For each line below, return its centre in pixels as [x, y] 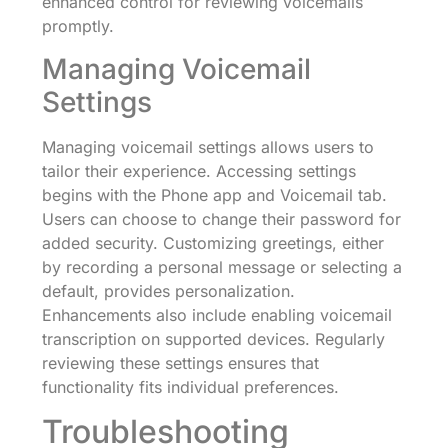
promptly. [78, 26]
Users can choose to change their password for [221, 218]
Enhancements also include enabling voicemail [217, 314]
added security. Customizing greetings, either [213, 242]
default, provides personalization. [168, 290]
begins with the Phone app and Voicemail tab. [214, 194]
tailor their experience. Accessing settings [199, 170]
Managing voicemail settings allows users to [208, 146]
